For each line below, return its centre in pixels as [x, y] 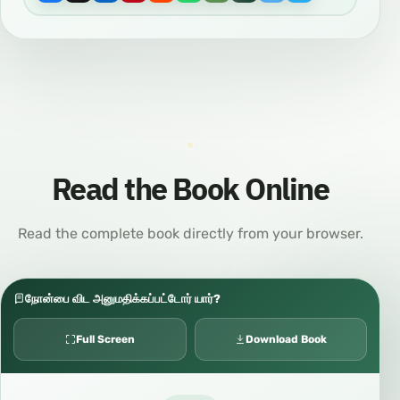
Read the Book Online [190, 190]
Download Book [286, 339]
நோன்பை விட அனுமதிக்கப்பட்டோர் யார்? [123, 299]
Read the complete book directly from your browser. [190, 233]
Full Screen [105, 339]
